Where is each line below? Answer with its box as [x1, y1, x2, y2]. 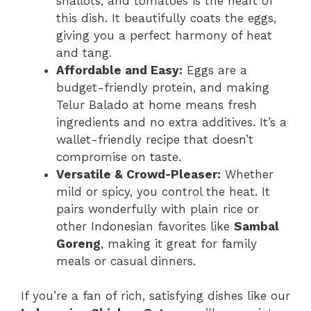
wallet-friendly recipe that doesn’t [56, 132, 253, 146]
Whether [221, 167, 274, 181]
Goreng [56, 236, 101, 251]
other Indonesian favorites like [56, 219, 234, 233]
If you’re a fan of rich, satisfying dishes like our [21, 289, 290, 303]
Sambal [234, 219, 279, 233]
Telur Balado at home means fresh [56, 97, 257, 112]
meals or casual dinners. [56, 253, 196, 268]
